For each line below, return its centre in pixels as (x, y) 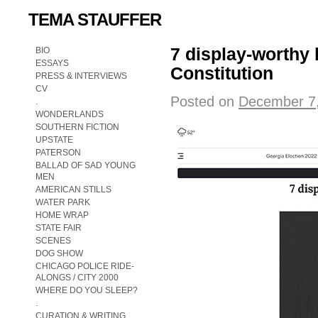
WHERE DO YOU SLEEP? (88, 290)
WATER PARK (63, 202)
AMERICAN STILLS (73, 190)
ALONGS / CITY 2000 (77, 278)
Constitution (222, 73)
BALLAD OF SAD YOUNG (86, 165)
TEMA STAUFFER (95, 20)
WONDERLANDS (70, 114)
